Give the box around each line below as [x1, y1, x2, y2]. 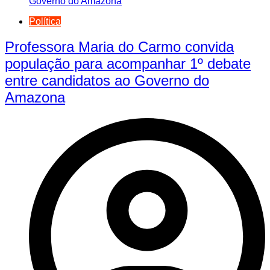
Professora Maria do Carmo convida [5, 39, 234, 55]
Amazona [5, 89, 65, 106]
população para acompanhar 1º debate [5, 55, 251, 72]
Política [29, 16, 61, 27]
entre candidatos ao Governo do [5, 72, 209, 89]
